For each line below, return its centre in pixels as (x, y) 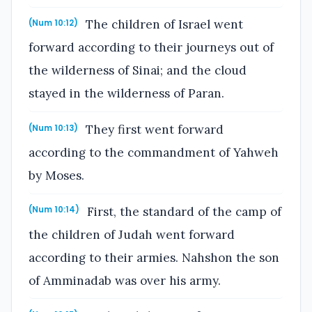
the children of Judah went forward (132, 234)
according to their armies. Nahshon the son (154, 257)
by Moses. (56, 175)
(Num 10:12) (53, 23)
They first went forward (153, 129)
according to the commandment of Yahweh (154, 152)
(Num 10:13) (53, 128)
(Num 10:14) (54, 210)
